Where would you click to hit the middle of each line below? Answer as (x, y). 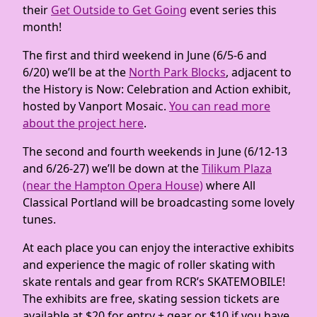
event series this (232, 10)
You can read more (220, 106)
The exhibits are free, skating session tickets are (151, 299)
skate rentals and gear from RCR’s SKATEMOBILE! (154, 282)
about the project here (83, 123)
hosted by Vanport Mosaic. (96, 106)
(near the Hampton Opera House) (113, 185)
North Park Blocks (177, 72)
